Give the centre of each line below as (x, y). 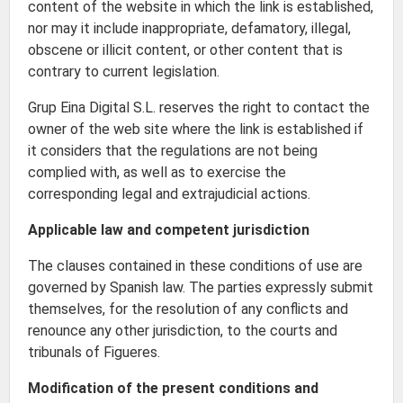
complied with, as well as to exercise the (157, 172)
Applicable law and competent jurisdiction (169, 230)
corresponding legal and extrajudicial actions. (169, 194)
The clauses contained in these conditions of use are (195, 266)
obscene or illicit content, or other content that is (185, 50)
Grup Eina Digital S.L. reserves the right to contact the (199, 107)
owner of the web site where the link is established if (196, 129)
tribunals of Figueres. (94, 352)
